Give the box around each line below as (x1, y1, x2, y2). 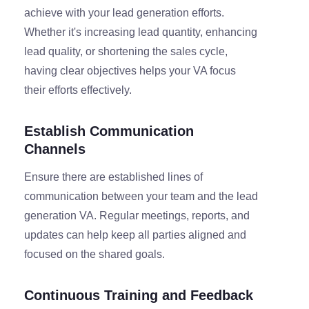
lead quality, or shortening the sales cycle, (24, 46, 228, 58)
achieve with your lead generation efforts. (24, 7, 224, 19)
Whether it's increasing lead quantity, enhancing (24, 26, 257, 39)
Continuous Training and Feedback (24, 288, 253, 303)
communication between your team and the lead (24, 190, 258, 203)
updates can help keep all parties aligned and (24, 229, 246, 241)
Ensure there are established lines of (24, 171, 203, 183)
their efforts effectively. (24, 84, 132, 97)
